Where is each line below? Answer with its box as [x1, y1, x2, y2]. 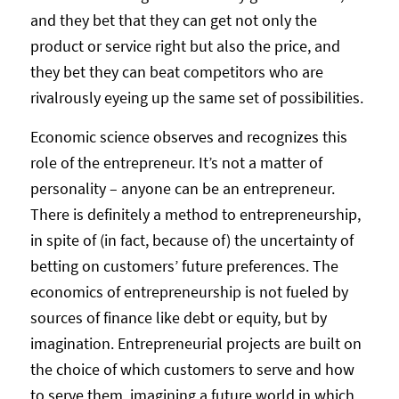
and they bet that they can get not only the [29, 9, 317, 30]
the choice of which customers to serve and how [29, 359, 354, 380]
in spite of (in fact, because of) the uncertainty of [29, 230, 354, 251]
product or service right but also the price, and [29, 35, 340, 56]
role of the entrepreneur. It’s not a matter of [29, 152, 322, 174]
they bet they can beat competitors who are [29, 61, 323, 82]
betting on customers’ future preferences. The [29, 256, 338, 277]
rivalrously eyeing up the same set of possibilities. [29, 86, 367, 108]
